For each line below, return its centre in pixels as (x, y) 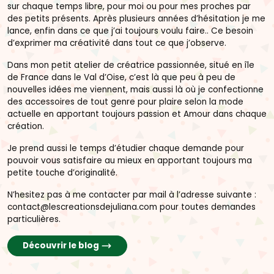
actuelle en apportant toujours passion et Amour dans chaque (137, 114)
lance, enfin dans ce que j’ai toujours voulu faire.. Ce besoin (130, 31)
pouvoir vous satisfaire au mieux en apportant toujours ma (130, 161)
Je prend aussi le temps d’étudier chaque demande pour (126, 149)
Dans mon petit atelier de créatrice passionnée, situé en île (131, 65)
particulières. (34, 220)
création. (26, 127)
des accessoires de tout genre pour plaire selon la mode (125, 102)
